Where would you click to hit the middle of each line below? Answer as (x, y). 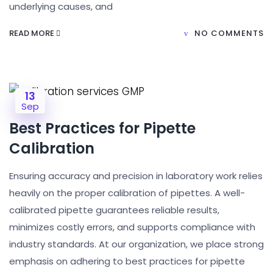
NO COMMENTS (229, 33)
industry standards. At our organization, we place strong (136, 244)
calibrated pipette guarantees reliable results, (114, 210)
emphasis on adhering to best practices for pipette (127, 261)
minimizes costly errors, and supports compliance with (132, 227)
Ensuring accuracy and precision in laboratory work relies (136, 176)
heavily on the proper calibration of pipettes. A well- (127, 193)
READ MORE (33, 33)
